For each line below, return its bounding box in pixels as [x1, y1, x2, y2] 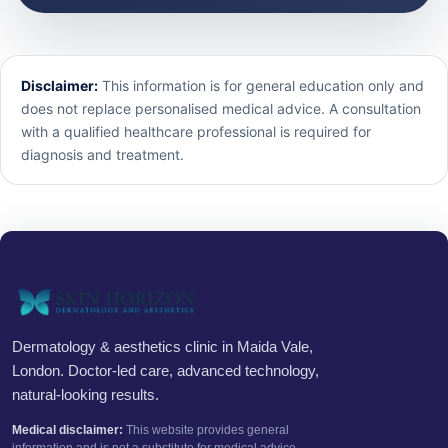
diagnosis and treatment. [21, 146, 184, 164]
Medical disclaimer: [11, 423, 123, 438]
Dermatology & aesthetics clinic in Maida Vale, [11, 338, 313, 356]
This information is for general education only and [98, 77, 424, 95]
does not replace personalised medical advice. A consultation [21, 100, 421, 118]
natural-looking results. [11, 386, 159, 404]
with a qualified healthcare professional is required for [21, 123, 371, 141]
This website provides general [122, 423, 289, 438]
